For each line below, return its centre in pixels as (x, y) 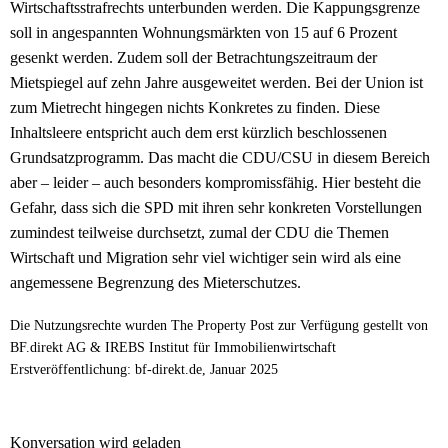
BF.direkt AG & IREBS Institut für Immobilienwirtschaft (173, 348)
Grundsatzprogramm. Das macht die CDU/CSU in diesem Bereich (220, 158)
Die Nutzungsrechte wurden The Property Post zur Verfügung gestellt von (219, 326)
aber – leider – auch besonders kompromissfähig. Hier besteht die (215, 183)
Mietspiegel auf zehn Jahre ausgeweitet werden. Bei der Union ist (216, 83)
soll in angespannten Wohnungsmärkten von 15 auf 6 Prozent (203, 33)
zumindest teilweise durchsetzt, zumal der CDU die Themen (199, 233)
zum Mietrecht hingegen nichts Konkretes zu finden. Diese (195, 108)
